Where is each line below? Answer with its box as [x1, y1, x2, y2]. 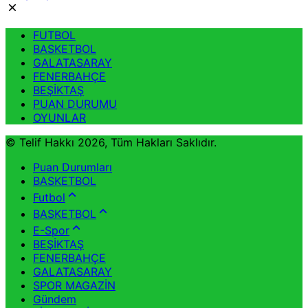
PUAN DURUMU [33, 96, 117, 111]
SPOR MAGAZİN [33, 278, 115, 292]
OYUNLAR [33, 110, 86, 124]
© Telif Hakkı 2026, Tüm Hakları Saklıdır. [5, 135, 217, 149]
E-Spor [33, 223, 69, 237]
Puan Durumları [33, 159, 112, 174]
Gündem [33, 291, 76, 306]
